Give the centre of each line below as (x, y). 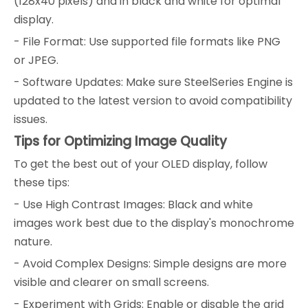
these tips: (42, 182)
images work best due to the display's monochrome (154, 223)
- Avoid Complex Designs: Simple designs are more (150, 263)
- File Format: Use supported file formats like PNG (147, 41)
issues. (31, 119)
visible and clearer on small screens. (111, 282)
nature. (33, 241)
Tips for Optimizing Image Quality (120, 141)
